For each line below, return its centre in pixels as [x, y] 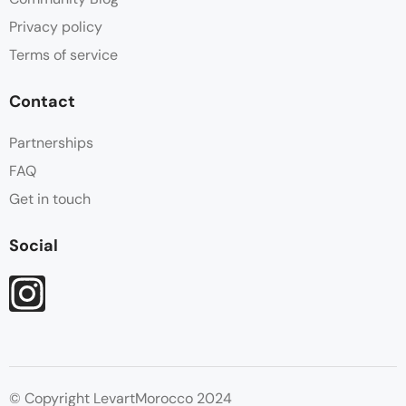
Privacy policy [56, 26]
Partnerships [51, 142]
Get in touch [50, 198]
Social [34, 245]
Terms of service [63, 54]
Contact [42, 101]
